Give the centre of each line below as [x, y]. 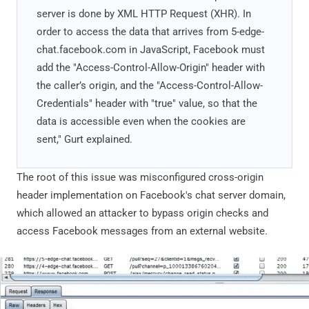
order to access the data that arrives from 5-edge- [150, 31]
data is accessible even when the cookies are [141, 121]
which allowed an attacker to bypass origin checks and [142, 213]
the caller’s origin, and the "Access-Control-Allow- [150, 85]
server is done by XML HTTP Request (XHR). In [144, 13]
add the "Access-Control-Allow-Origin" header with [151, 67]
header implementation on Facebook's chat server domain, [151, 195]
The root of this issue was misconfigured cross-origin [140, 177]
